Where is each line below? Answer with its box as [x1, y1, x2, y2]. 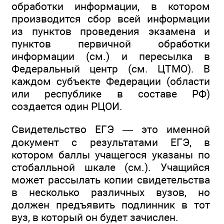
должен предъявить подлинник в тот [11, 198, 210, 211]
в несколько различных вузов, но [11, 186, 210, 199]
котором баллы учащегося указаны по [11, 148, 210, 161]
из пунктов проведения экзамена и [11, 24, 210, 37]
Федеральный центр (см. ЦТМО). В [11, 62, 210, 75]
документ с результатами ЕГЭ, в [11, 136, 210, 149]
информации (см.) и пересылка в [11, 49, 210, 62]
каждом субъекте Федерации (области [11, 74, 210, 87]
